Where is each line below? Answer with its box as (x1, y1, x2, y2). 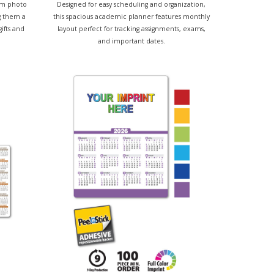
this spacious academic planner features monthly (53, 12, 210, 21)
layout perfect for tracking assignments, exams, (57, 24, 206, 33)
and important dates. (97, 36, 165, 45)
